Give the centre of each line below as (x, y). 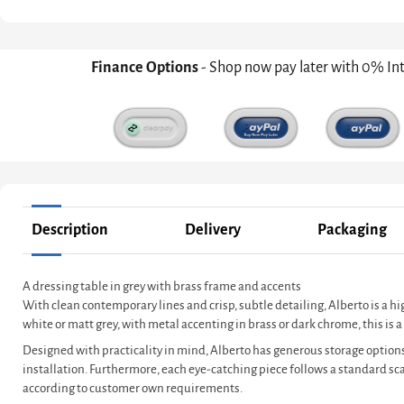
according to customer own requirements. (133, 389)
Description (70, 230)
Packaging (352, 230)
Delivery (213, 230)
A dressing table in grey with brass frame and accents (162, 287)
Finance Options (146, 68)
